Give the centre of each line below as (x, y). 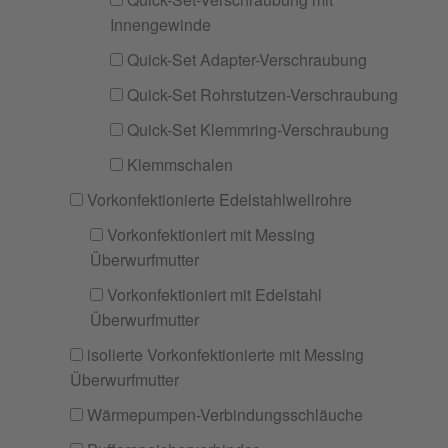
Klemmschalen (178, 164)
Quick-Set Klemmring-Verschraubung (256, 129)
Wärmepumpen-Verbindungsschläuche (223, 414)
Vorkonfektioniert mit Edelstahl (212, 294)
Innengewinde (160, 24)
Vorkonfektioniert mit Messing (209, 234)
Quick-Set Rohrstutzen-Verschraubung (260, 94)
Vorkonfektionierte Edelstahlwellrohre (217, 199)
